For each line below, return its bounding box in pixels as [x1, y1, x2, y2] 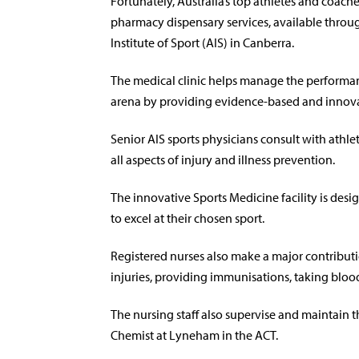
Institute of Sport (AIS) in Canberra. [111, 34, 294, 50]
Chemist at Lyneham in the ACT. [111, 327, 278, 343]
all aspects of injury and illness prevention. [111, 151, 335, 167]
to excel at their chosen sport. [111, 210, 264, 226]
